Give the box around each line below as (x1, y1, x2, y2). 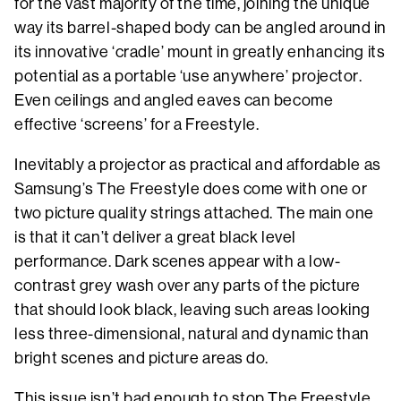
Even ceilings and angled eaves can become (14, 90, 334, 109)
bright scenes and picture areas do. (14, 348, 272, 367)
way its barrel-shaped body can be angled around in (14, 18, 388, 37)
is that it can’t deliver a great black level (14, 227, 296, 246)
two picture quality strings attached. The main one (14, 203, 375, 222)
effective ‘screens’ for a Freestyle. (14, 115, 260, 133)
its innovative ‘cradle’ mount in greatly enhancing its (14, 42, 386, 61)
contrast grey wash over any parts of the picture (14, 276, 361, 294)
